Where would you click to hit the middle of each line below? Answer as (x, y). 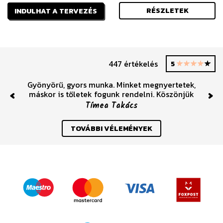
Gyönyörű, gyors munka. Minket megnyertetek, (111, 84)
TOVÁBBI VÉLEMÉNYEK (111, 129)
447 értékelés (133, 63)
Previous (27, 101)
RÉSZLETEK (167, 11)
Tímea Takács (111, 106)
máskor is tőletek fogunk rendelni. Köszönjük (111, 94)
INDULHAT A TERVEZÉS (56, 11)
